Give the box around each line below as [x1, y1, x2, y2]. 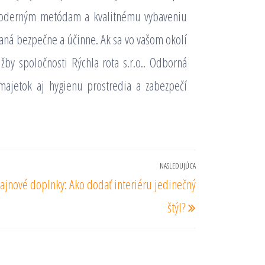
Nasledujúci [195, 161, 247, 179]
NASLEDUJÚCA [160, 160, 196, 171]
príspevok [195, 184, 237, 202]
